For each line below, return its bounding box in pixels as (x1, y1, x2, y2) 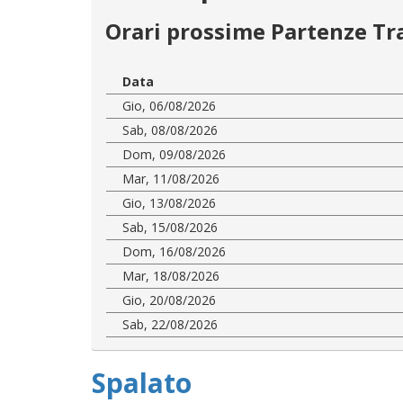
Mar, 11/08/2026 (122, 169, 219, 187)
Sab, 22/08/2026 (122, 315, 218, 333)
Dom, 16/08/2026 (122, 242, 226, 260)
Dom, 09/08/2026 (122, 145, 226, 163)
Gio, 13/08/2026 (122, 193, 216, 211)
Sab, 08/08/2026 (122, 121, 218, 139)
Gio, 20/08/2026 (122, 291, 216, 309)
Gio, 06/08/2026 (122, 96, 216, 114)
